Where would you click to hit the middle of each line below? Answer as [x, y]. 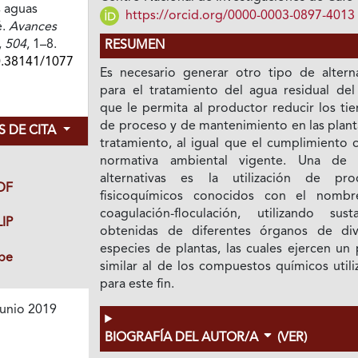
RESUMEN [135, 46]
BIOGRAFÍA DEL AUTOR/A [183, 338]
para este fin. [137, 285]
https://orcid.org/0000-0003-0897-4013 [239, 16]
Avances [32, 28]
